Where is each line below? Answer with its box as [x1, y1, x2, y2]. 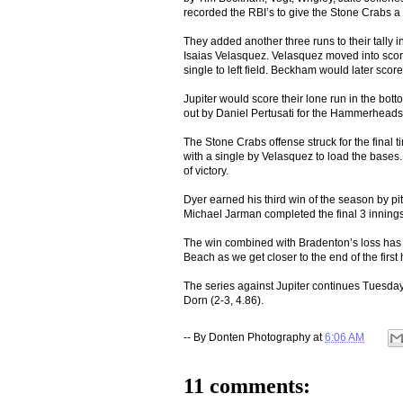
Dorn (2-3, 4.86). [184, 293, 264, 307]
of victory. [184, 164, 228, 177]
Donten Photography [209, 330, 310, 344]
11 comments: [184, 373, 310, 398]
